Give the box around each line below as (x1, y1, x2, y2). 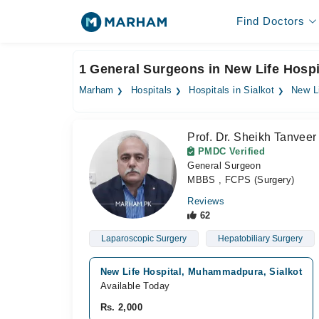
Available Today (100, 281, 170, 291)
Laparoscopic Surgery (100, 234, 187, 244)
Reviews (187, 196, 224, 206)
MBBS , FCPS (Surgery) (187, 174, 295, 185)
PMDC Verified (194, 146, 266, 157)
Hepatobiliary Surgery (217, 234, 303, 244)
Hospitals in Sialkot (189, 85, 275, 95)
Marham (78, 85, 114, 95)
